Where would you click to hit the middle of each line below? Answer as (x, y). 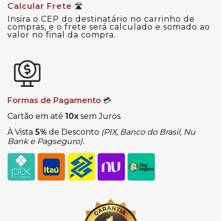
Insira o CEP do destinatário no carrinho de (101, 19)
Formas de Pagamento (54, 100)
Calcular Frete (41, 6)
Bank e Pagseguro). (46, 141)
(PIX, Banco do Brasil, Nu (148, 132)
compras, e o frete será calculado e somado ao (109, 27)
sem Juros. (100, 116)
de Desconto (74, 132)
